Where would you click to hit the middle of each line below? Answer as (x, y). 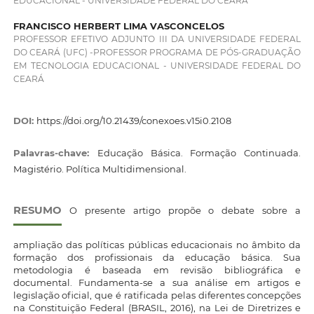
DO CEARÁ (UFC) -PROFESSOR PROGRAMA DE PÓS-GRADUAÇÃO (157, 53)
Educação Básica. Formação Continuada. (199, 152)
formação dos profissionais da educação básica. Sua (157, 258)
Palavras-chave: (55, 152)
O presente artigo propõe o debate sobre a (181, 210)
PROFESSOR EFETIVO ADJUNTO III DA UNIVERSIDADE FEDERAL (157, 39)
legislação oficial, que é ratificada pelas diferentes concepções (157, 295)
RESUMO (37, 210)
